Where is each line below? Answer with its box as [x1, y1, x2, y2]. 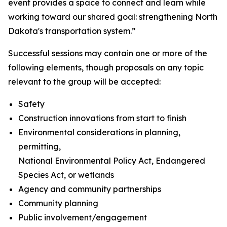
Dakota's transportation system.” [8, 26, 136, 36]
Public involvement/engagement [18, 212, 147, 222]
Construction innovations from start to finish [18, 113, 186, 123]
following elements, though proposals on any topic [8, 62, 204, 72]
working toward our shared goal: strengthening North [8, 12, 217, 22]
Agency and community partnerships [18, 184, 161, 194]
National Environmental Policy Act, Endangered [18, 156, 205, 166]
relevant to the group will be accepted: [8, 77, 161, 87]
